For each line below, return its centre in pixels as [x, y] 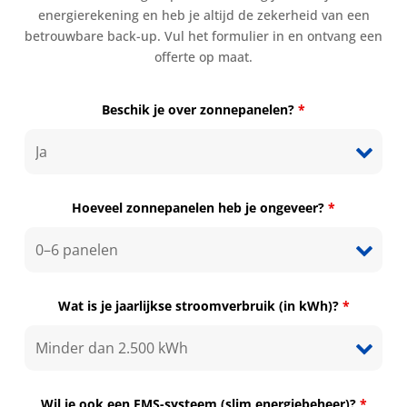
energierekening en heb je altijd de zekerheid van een [203, 15]
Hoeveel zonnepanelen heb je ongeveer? [200, 207]
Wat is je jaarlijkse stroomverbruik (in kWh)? [200, 305]
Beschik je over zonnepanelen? [200, 109]
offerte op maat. [203, 56]
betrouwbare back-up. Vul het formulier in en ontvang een [203, 35]
